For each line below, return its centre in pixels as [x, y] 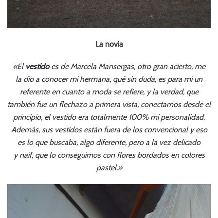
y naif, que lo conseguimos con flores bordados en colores [109, 155]
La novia [109, 44]
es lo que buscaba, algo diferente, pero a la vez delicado [109, 143]
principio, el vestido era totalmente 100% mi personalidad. [109, 117]
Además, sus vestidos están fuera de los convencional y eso [109, 130]
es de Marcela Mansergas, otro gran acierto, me [127, 67]
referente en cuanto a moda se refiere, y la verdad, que [109, 92]
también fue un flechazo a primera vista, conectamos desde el [109, 105]
